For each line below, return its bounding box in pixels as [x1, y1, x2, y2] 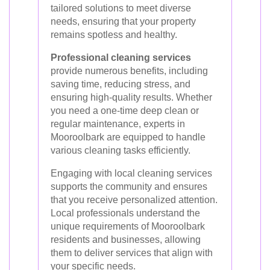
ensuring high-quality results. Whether [51, 92, 212, 102]
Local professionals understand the [51, 208, 200, 218]
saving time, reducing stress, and [51, 79, 190, 89]
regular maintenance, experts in [51, 119, 185, 129]
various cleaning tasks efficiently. [51, 145, 190, 155]
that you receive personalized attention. [51, 195, 218, 205]
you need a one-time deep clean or [51, 105, 199, 116]
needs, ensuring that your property [51, 16, 196, 27]
